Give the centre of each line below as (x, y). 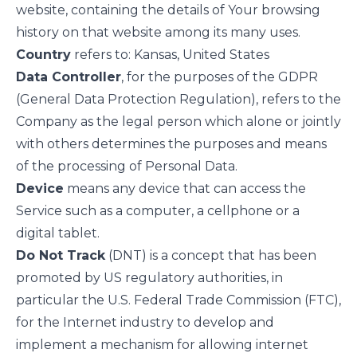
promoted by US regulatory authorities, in (149, 278)
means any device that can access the (185, 188)
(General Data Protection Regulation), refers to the (178, 99)
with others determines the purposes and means (171, 144)
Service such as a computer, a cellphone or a (158, 211)
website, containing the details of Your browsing (168, 10)
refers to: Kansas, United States (170, 55)
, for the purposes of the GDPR (220, 77)
